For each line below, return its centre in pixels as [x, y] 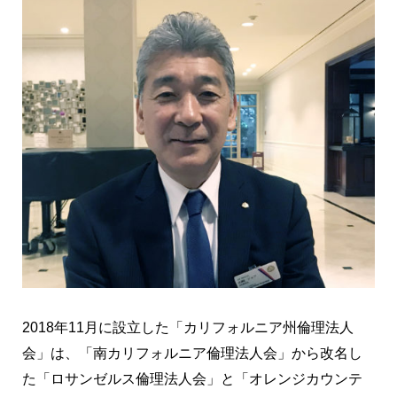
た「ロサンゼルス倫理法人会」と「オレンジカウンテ [192, 378]
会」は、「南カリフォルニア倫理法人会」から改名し [192, 353]
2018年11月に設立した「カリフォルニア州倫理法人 [188, 327]
